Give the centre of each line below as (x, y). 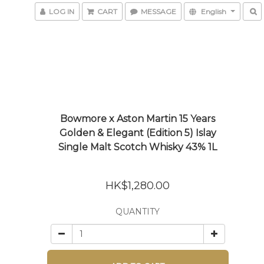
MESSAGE (159, 11)
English (214, 11)
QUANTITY (138, 212)
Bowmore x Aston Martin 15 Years (138, 119)
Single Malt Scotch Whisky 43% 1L (138, 147)
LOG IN (62, 11)
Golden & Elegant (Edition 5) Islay (138, 133)
